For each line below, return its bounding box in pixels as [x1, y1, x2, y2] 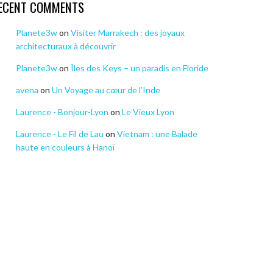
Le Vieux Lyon [122, 106, 174, 117]
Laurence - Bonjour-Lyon [16, 106, 108, 117]
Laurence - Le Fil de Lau [16, 128, 104, 139]
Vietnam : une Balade [117, 128, 197, 139]
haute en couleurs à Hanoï [16, 141, 115, 152]
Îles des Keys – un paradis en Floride [71, 62, 208, 73]
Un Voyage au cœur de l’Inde [52, 84, 160, 95]
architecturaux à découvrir [16, 40, 116, 51]
